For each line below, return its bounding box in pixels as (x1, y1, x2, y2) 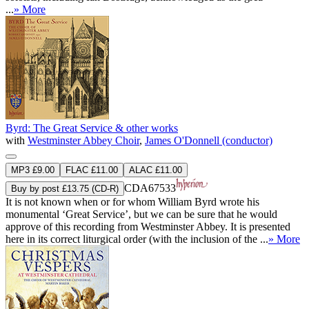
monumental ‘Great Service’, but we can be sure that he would (6, 208, 277, 220)
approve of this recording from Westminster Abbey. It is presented (6, 220, 290, 232)
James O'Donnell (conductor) (145, 134, 272, 146)
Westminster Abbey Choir (28, 134, 139, 146)
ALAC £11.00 (129, 164, 182, 175)
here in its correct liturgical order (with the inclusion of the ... (6, 232, 268, 245)
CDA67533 (124, 181, 176, 194)
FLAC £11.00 (66, 164, 118, 175)
